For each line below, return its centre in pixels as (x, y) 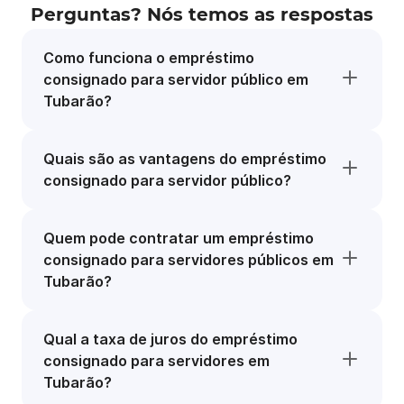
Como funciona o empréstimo (149, 58)
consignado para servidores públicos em (188, 260)
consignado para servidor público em (176, 79)
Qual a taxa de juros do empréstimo (170, 339)
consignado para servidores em (156, 361)
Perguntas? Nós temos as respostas (202, 14)
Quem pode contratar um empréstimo (179, 238)
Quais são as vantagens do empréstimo (185, 159)
